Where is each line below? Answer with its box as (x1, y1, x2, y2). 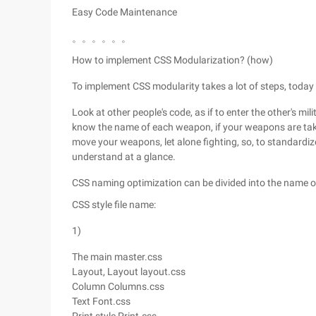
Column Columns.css (72, 281, 164, 292)
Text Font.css (72, 296, 130, 307)
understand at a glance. (72, 151, 176, 162)
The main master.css (72, 251, 162, 262)
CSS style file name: (72, 199, 156, 210)
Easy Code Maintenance (72, 6, 177, 18)
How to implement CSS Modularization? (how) (72, 54, 273, 66)
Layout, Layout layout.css (72, 266, 186, 277)
